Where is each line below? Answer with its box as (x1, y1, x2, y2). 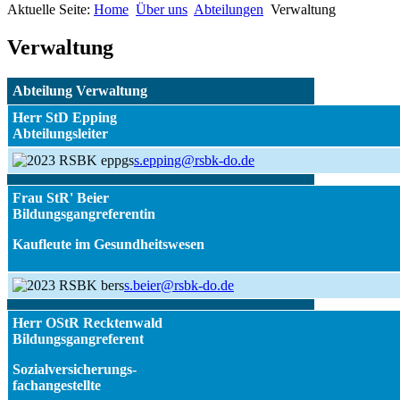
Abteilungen (194, 2, 263, 17)
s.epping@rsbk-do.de (134, 152, 254, 168)
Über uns (136, 2, 187, 17)
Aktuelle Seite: (7, 2, 94, 17)
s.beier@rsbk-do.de (124, 277, 234, 293)
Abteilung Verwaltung (12, 82, 147, 98)
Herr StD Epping (12, 109, 117, 125)
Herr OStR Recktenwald (12, 314, 162, 330)
